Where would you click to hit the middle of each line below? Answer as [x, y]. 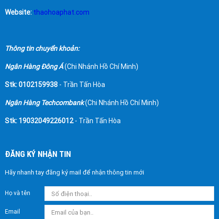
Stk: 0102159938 [31, 85]
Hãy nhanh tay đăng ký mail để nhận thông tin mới [75, 173]
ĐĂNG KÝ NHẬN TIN [38, 154]
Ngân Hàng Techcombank [44, 103]
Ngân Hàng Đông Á [34, 67]
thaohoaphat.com [61, 12]
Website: [18, 12]
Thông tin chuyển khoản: [42, 49]
